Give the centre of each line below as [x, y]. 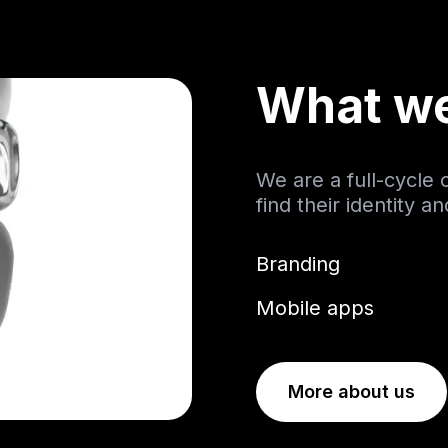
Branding [298, 264]
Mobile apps [315, 308]
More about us [351, 391]
